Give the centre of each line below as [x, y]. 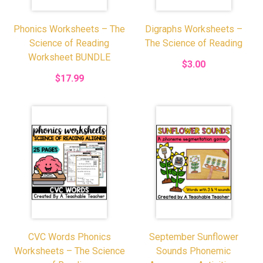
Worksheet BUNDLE [70, 57]
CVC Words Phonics [69, 237]
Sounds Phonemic [194, 251]
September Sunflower [193, 237]
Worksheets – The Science [69, 251]
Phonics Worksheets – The [70, 29]
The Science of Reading [193, 43]
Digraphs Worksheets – [193, 29]
